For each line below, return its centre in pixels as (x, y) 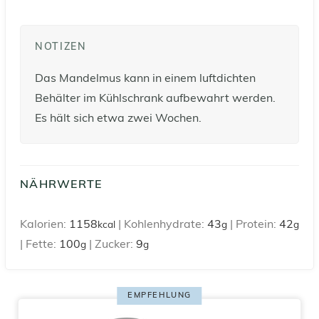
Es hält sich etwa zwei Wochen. (118, 119)
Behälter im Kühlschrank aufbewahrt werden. (155, 99)
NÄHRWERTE (61, 185)
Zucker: (115, 245)
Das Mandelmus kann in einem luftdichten (145, 79)
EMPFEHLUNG (159, 296)
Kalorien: (45, 225)
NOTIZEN (61, 47)
